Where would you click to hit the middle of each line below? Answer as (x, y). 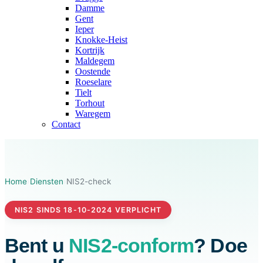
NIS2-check (89, 182)
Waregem (93, 114)
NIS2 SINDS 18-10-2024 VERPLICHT (88, 210)
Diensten (47, 182)
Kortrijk (90, 50)
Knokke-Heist (101, 40)
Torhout (90, 103)
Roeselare (93, 82)
